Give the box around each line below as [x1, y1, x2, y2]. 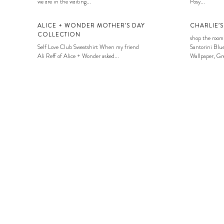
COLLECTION [37, 29, 80, 39]
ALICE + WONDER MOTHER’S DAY [37, 20, 145, 30]
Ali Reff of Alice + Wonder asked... [37, 51, 119, 60]
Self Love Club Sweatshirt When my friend [37, 42, 139, 51]
